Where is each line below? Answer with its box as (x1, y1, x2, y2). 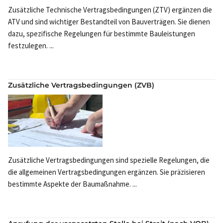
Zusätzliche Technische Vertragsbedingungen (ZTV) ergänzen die (8, 4, 212, 14)
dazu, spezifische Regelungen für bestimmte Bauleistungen (8, 28, 195, 38)
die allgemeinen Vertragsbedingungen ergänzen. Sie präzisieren (8, 167, 205, 177)
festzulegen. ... (8, 40, 54, 50)
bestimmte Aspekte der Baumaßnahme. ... (8, 179, 137, 189)
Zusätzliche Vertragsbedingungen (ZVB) (8, 80, 154, 90)
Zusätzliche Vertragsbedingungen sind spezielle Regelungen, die (8, 155, 210, 165)
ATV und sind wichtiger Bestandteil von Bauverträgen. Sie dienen (8, 16, 210, 26)
